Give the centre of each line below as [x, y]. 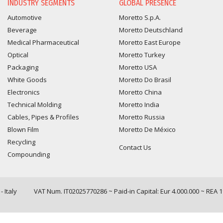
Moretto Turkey [142, 55]
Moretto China [140, 92]
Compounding [29, 155]
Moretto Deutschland [151, 30]
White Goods [27, 80]
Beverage [22, 30]
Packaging [23, 67]
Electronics [24, 92]
